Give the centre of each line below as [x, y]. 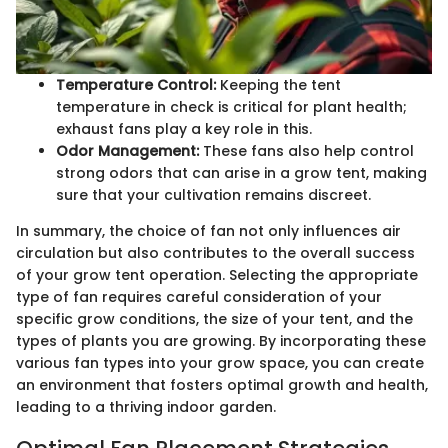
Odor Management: [127, 150]
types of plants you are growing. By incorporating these [221, 340]
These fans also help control [306, 150]
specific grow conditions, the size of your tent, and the [214, 318]
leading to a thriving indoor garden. [146, 406]
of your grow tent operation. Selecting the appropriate [217, 274]
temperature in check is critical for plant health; [231, 106]
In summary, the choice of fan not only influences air [208, 230]
